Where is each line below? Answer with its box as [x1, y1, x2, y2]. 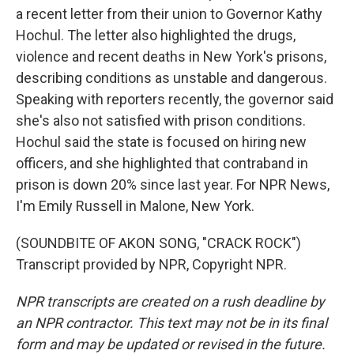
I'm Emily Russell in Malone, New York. [16, 198, 254, 214]
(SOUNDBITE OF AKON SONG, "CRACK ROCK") [16, 235, 301, 251]
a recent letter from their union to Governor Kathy [16, 6, 322, 22]
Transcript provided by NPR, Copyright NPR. [16, 256, 287, 273]
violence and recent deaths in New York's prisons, [16, 48, 326, 65]
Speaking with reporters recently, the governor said [16, 91, 333, 107]
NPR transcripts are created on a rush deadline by [16, 293, 325, 310]
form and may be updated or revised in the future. [16, 336, 326, 352]
